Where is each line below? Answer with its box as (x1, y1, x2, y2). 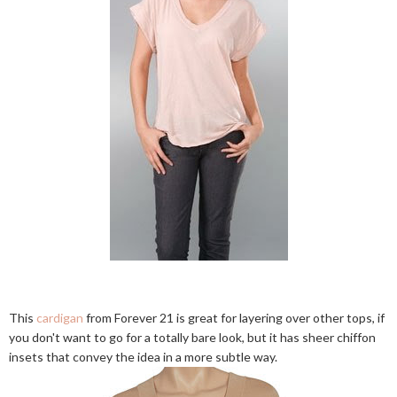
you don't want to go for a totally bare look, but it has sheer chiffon (9, 330, 376, 345)
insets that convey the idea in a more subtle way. (9, 349, 277, 364)
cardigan (36, 310, 83, 325)
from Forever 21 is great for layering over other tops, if (83, 310, 385, 325)
